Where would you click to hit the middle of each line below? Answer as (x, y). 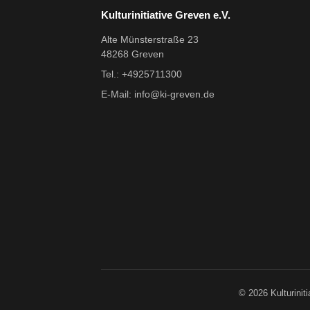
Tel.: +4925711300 (142, 74)
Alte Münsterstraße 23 (150, 40)
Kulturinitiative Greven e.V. (166, 15)
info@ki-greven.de (174, 94)
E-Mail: (118, 94)
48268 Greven (133, 54)
